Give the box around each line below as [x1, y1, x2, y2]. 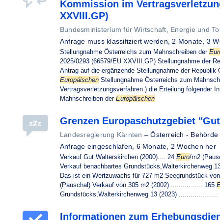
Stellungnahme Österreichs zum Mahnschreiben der [60, 48, 209, 55]
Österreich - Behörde [150, 131, 219, 138]
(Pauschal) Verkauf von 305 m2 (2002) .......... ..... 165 [60, 181, 217, 189]
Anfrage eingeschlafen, [60, 142, 137, 150]
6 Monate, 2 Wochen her [136, 142, 216, 150]
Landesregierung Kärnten [60, 131, 142, 138]
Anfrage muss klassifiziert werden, [60, 37, 172, 45]
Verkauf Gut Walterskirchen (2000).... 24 [60, 153, 176, 161]
